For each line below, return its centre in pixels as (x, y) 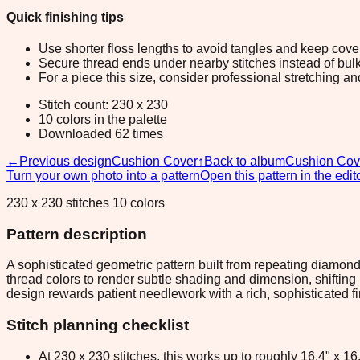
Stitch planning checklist (98, 325)
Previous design (65, 161)
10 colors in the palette (103, 119)
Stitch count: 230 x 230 (103, 104)
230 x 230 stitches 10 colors (86, 202)
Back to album (245, 161)
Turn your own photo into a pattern (103, 175)
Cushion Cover (155, 161)
